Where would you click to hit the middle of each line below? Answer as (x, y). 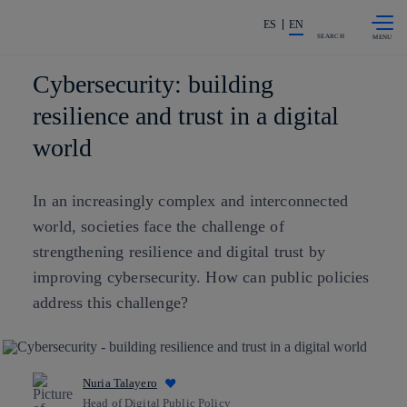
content (169, 25)
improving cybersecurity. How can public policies (201, 277)
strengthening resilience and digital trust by (179, 252)
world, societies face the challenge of (159, 226)
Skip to (168, 14)
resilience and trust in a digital (186, 116)
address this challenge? (111, 303)
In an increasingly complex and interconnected (191, 201)
